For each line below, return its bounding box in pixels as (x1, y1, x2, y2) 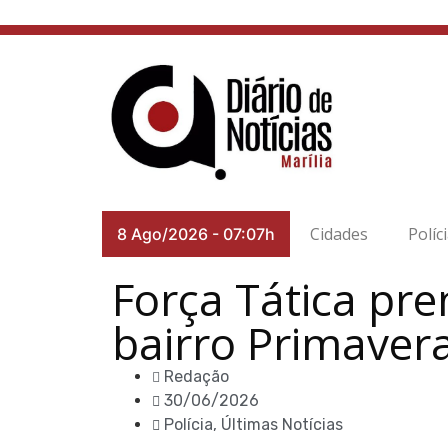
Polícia (164, 415, 213, 434)
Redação (164, 367, 229, 386)
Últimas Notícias (221, 415, 343, 434)
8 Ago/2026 (117, 224, 208, 244)
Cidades (311, 223, 369, 245)
